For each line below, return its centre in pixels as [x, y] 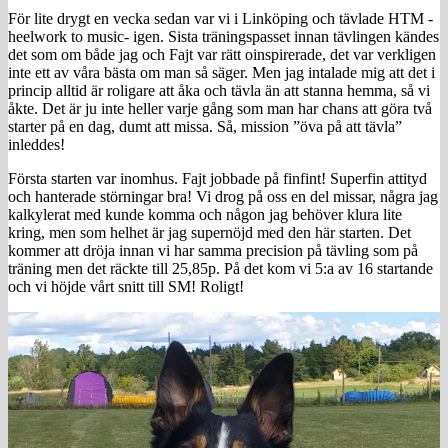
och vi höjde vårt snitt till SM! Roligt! [126, 286]
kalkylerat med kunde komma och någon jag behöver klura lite [205, 214]
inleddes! [36, 144]
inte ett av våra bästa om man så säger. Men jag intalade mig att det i [221, 72]
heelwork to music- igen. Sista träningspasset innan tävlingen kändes [223, 36]
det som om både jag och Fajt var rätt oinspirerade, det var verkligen [222, 54]
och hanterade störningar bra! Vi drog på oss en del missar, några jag [223, 196]
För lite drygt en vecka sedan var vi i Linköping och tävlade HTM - [220, 18]
